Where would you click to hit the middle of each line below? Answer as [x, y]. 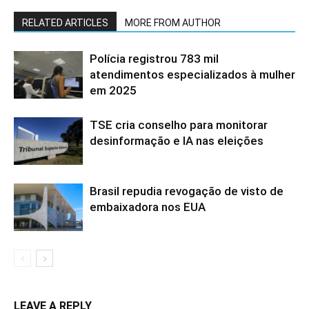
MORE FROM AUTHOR [173, 23]
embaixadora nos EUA [148, 207]
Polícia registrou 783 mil [154, 59]
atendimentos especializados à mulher [192, 75]
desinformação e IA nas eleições [177, 141]
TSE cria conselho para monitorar [179, 125]
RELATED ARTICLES [65, 23]
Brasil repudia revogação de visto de [187, 191]
